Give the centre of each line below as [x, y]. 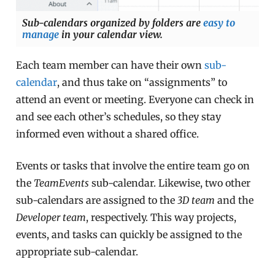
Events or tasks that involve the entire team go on [133, 165]
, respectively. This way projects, [161, 217]
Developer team [51, 217]
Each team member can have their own [110, 65]
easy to [219, 22]
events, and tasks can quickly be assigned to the [129, 234]
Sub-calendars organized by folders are [113, 22]
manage [41, 34]
